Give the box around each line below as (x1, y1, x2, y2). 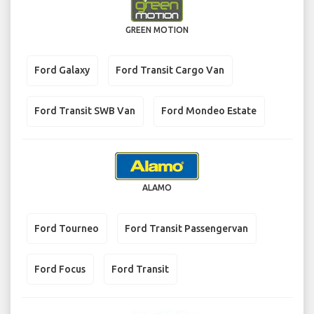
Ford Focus (34, 263, 86, 275)
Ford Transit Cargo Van (116, 64, 224, 76)
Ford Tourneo (34, 222, 99, 234)
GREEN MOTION (125, 25, 189, 34)
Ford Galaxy (34, 64, 90, 76)
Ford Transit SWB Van (34, 105, 135, 117)
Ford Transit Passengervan (125, 222, 248, 234)
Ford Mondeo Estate (161, 105, 257, 117)
